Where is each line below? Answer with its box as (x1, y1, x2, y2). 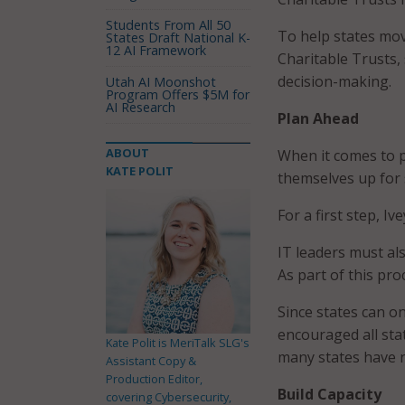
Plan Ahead (278, 108, 359, 128)
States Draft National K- (106, 29, 250, 46)
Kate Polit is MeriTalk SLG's (106, 334, 250, 351)
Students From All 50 (106, 16, 231, 33)
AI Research (106, 99, 175, 116)
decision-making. (278, 71, 391, 91)
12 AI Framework (106, 42, 206, 59)
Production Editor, (106, 370, 202, 387)
